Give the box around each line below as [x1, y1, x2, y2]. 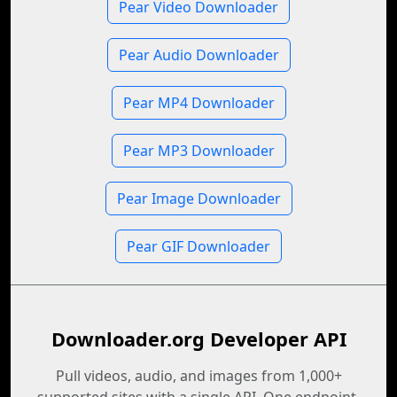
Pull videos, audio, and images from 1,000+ [55, 366, 342, 385]
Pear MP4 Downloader [122, 93, 275, 113]
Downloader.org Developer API [51, 326, 346, 352]
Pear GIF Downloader [127, 237, 270, 256]
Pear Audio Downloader [118, 45, 279, 65]
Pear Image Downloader [116, 189, 281, 208]
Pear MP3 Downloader [122, 141, 275, 160]
